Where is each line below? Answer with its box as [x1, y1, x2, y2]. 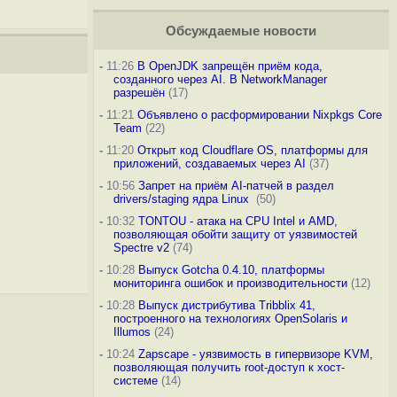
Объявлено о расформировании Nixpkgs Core [136, 108, 382, 121]
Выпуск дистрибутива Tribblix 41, [137, 299, 315, 312]
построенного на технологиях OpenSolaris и [113, 312, 347, 325]
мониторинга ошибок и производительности [113, 276, 347, 290]
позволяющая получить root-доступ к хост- [113, 361, 345, 374]
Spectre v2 [113, 241, 169, 254]
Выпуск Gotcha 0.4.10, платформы [137, 263, 324, 276]
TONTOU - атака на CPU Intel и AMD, [137, 214, 338, 228]
